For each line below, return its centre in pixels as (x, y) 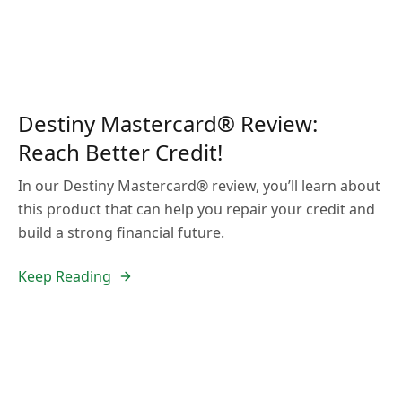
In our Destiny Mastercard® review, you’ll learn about (199, 186)
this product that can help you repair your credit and (197, 209)
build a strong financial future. (121, 232)
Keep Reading (65, 276)
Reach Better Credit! (120, 152)
